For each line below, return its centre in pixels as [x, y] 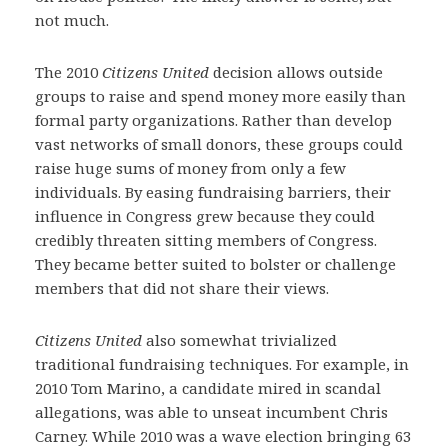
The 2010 [68, 72]
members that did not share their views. [182, 288]
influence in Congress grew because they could [205, 216]
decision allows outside [296, 72]
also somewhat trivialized [239, 340]
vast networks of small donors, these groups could [219, 144]
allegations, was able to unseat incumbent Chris [211, 412]
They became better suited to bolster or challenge [215, 264]
